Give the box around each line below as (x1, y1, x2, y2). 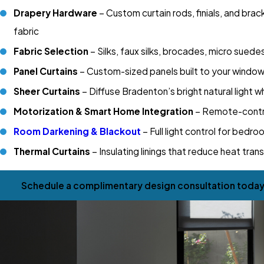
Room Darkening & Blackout (14, 126, 141, 137)
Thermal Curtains (14, 146, 91, 157)
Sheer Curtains (14, 85, 81, 97)
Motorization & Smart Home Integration (14, 105, 194, 117)
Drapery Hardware (14, 6, 98, 18)
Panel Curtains (14, 65, 78, 77)
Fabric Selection (14, 45, 89, 57)
